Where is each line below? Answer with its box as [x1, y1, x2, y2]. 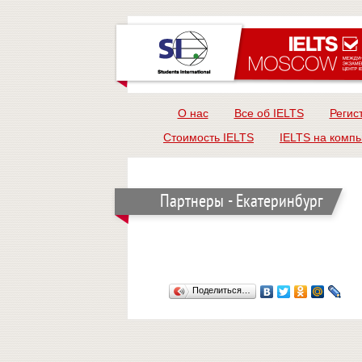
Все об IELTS [234, 107, 304, 120]
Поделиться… [192, 285, 250, 295]
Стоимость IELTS [163, 131, 254, 144]
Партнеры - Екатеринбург [160, 192, 323, 213]
